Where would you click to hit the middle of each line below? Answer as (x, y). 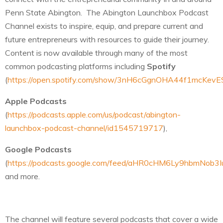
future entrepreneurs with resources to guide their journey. (108, 39)
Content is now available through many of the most (96, 53)
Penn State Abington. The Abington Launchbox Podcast (107, 12)
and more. (22, 176)
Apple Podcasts (36, 101)
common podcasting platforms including (76, 66)
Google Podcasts (38, 149)
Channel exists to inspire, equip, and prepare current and (104, 26)
